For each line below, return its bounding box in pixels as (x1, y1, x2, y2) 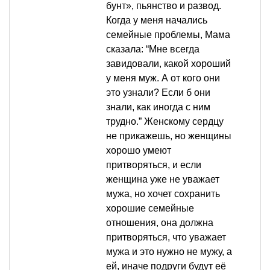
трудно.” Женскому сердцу (106, 116, 224, 127)
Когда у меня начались (106, 15, 207, 26)
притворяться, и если (106, 160, 201, 171)
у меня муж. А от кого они (106, 73, 220, 84)
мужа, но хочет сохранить (106, 189, 220, 199)
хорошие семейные (106, 203, 194, 214)
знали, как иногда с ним (106, 102, 210, 113)
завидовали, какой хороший (106, 58, 231, 69)
